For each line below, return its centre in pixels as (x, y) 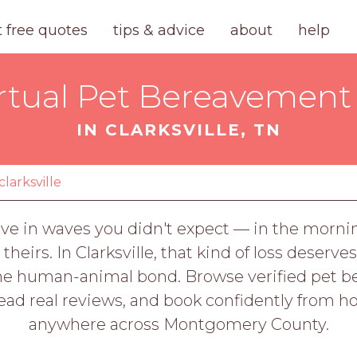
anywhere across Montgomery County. (178, 324)
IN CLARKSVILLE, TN (178, 130)
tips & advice (159, 30)
